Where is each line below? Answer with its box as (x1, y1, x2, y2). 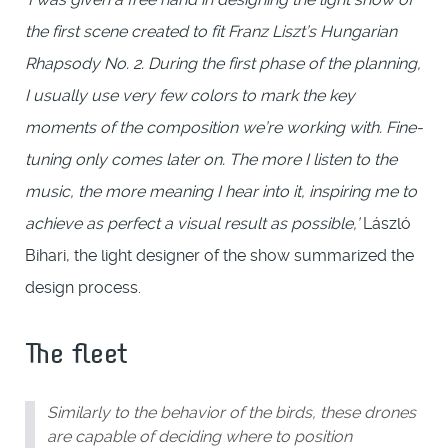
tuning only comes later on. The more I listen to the (25, 149, 397, 169)
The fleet (25, 331, 128, 369)
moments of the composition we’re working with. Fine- (25, 117, 423, 137)
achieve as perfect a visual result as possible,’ (25, 213, 359, 233)
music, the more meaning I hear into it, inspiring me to (25, 181, 417, 201)
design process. (25, 277, 141, 297)
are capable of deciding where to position (47, 426, 352, 446)
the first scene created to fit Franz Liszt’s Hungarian (25, 21, 397, 41)
